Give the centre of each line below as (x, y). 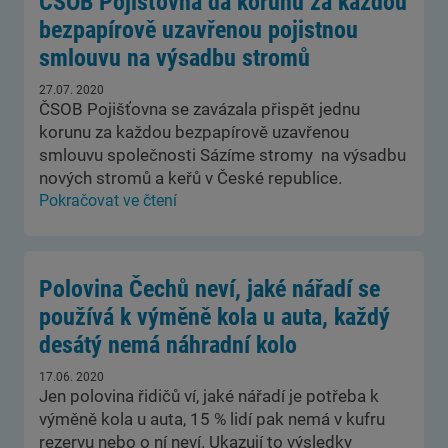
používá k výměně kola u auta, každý (214, 317)
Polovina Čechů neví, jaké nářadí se (209, 289)
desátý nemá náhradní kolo (168, 345)
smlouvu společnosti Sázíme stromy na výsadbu (222, 155)
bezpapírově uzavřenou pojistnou (198, 30)
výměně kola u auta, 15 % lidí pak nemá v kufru (212, 419)
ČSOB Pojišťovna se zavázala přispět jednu (199, 109)
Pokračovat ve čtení (108, 200)
